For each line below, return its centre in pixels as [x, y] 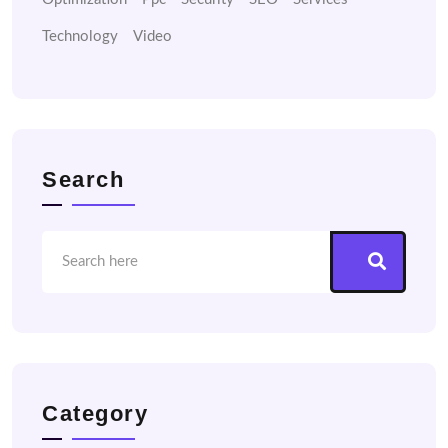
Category [95, 413]
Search [83, 179]
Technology [80, 36]
